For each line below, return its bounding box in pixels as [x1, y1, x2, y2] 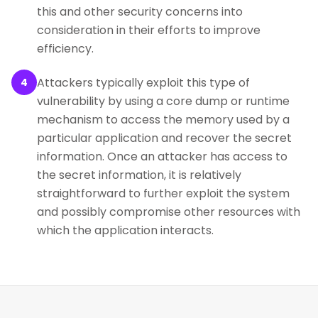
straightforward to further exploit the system [37, 185, 290, 202]
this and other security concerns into [37, 4, 243, 20]
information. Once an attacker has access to [37, 148, 287, 165]
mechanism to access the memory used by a [37, 111, 290, 128]
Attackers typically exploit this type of [37, 75, 250, 91]
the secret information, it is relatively [37, 167, 241, 183]
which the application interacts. [37, 222, 214, 238]
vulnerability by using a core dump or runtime [37, 93, 290, 109]
